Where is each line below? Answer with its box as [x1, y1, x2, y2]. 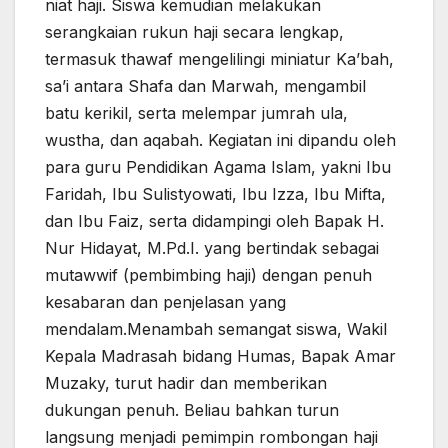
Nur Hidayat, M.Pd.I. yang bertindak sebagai [45, 237, 379, 258]
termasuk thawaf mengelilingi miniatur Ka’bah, [45, 48, 394, 69]
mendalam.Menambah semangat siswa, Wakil [45, 318, 387, 339]
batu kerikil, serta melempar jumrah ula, [45, 102, 348, 123]
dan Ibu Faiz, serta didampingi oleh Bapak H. [45, 210, 384, 231]
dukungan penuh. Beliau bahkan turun [45, 399, 339, 420]
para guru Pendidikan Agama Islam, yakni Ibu [45, 156, 391, 177]
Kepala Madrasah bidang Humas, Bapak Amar [45, 345, 396, 366]
